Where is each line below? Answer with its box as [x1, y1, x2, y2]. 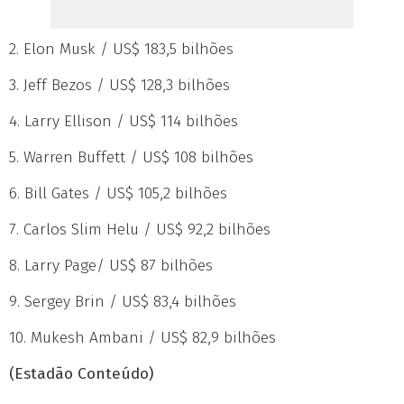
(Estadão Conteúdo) [9, 364, 153, 383]
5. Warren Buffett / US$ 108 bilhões [9, 148, 253, 167]
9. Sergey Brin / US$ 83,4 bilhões [9, 292, 236, 311]
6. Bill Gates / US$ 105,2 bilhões [9, 184, 227, 203]
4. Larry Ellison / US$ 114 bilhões [9, 112, 238, 131]
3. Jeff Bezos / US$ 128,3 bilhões [9, 76, 230, 95]
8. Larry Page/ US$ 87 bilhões [9, 256, 213, 275]
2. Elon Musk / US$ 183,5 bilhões [9, 40, 234, 59]
